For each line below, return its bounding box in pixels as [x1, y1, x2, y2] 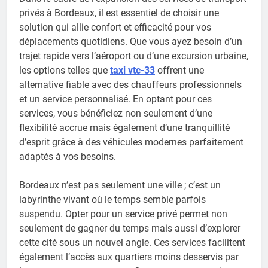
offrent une [155, 64, 204, 76]
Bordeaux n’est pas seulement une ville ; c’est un [19, 179, 221, 191]
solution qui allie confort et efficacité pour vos [19, 21, 211, 33]
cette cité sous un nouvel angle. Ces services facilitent [19, 236, 245, 248]
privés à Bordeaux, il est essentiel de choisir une [19, 7, 219, 19]
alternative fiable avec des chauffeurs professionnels [19, 78, 242, 90]
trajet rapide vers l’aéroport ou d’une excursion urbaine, [19, 50, 248, 62]
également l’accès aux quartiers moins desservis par [19, 251, 239, 263]
